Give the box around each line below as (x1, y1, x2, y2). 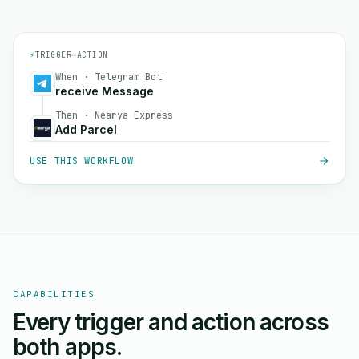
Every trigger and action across (13, 309, 329, 336)
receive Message (55, 84, 154, 98)
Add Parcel (55, 123, 117, 136)
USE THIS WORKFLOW (30, 155, 134, 167)
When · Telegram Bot (55, 71, 162, 83)
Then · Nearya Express (55, 109, 173, 122)
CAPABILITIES (13, 288, 95, 300)
